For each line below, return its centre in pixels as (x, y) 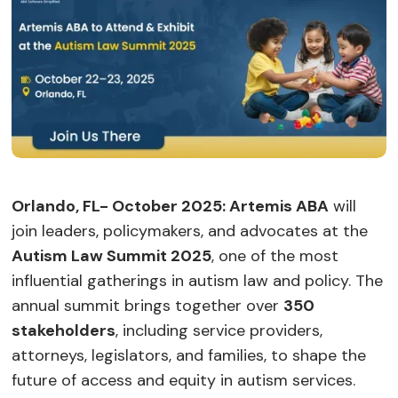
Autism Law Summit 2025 (112, 255)
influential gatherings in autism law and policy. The (198, 280)
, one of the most (275, 255)
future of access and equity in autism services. (184, 380)
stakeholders (64, 330)
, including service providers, (219, 330)
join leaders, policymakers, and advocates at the (190, 231)
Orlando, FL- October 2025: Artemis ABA (171, 206)
